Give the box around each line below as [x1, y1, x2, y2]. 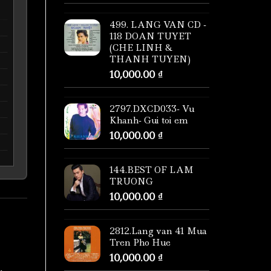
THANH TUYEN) [109, 53, 191, 66]
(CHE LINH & [109, 42, 172, 54]
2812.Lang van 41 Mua [109, 225, 207, 238]
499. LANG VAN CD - [109, 19, 206, 31]
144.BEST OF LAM [109, 164, 194, 177]
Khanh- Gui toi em [109, 114, 188, 127]
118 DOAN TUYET [109, 30, 191, 43]
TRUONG [109, 175, 153, 188]
